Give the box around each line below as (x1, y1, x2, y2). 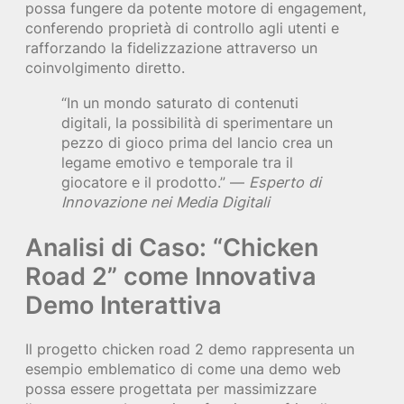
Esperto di (249, 172, 321, 191)
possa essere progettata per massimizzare (25, 380, 317, 399)
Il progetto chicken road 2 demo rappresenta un (25, 340, 354, 359)
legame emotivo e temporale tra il (61, 152, 293, 171)
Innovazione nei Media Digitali (61, 192, 270, 211)
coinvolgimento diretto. (25, 59, 185, 78)
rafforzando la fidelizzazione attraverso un (25, 39, 317, 58)
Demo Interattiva (25, 289, 222, 320)
